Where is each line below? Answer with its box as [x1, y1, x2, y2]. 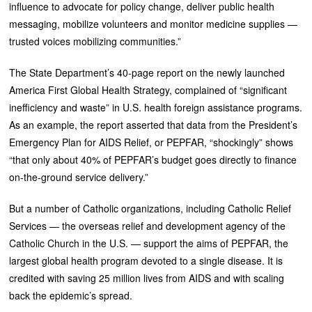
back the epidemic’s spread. [9, 288, 133, 302]
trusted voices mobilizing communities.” [9, 33, 182, 48]
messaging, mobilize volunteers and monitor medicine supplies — [9, 16, 298, 31]
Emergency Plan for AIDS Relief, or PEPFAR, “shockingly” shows [9, 134, 294, 149]
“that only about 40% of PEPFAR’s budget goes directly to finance [9, 152, 297, 166]
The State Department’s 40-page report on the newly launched [9, 65, 286, 79]
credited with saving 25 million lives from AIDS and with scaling [9, 270, 285, 285]
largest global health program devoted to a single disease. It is [9, 253, 283, 267]
